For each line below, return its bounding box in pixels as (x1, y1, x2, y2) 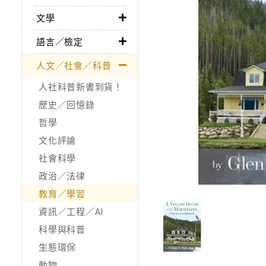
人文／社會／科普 (36, 58, 112, 71)
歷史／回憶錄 (39, 97, 95, 110)
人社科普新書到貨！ (39, 80, 123, 93)
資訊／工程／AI (39, 204, 104, 217)
